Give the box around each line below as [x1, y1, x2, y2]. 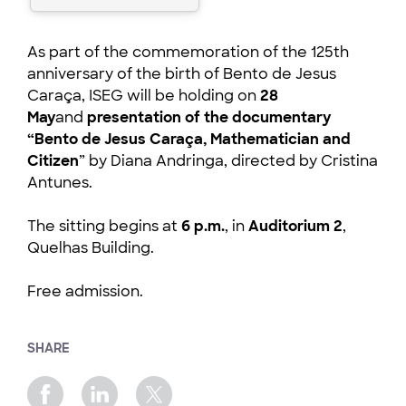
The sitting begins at [27, 216, 181, 236]
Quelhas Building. [27, 237, 154, 257]
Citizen [27, 150, 79, 170]
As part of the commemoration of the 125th [27, 42, 349, 62]
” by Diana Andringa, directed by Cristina [79, 150, 378, 170]
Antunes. [27, 172, 92, 192]
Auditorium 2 [248, 216, 343, 236]
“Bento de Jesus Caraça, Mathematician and [27, 129, 351, 149]
